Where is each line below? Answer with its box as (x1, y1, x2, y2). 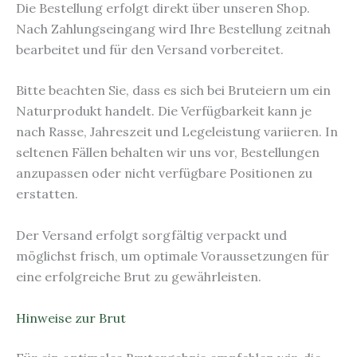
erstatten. (16, 186, 78, 202)
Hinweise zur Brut (16, 309, 126, 326)
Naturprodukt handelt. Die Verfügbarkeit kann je (16, 103, 312, 120)
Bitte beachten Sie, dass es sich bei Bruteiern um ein (16, 82, 331, 99)
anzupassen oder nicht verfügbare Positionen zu (16, 165, 312, 182)
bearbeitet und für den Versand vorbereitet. (16, 41, 284, 57)
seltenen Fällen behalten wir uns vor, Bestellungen (16, 144, 320, 161)
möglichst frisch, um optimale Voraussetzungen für (16, 248, 329, 264)
